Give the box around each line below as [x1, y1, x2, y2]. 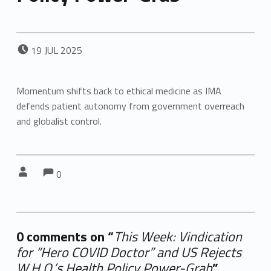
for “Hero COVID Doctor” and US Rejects [16, 241, 241, 263]
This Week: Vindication [113, 226, 242, 247]
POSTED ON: [30, 36, 46, 51]
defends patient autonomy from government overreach [16, 98, 244, 113]
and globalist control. [16, 113, 102, 128]
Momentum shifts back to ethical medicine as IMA [16, 83, 221, 98]
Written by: [30, 158, 42, 173]
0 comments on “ [16, 226, 114, 247]
